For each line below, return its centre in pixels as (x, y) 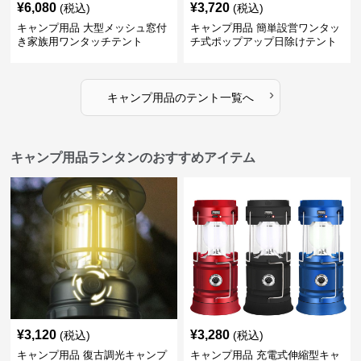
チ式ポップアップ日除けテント (263, 41)
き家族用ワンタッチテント (80, 41)
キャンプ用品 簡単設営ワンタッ (265, 28)
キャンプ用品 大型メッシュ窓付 (92, 28)
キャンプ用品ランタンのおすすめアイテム (133, 158)
